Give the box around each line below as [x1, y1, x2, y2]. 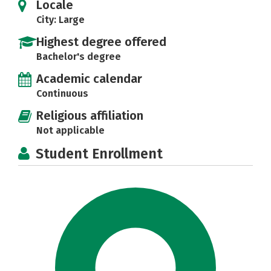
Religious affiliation [36, 108, 143, 123]
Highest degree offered [36, 34, 166, 49]
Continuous [36, 87, 88, 99]
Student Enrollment [36, 145, 163, 162]
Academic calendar [36, 71, 142, 86]
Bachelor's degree [36, 50, 121, 62]
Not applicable [36, 124, 105, 136]
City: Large [36, 13, 85, 25]
